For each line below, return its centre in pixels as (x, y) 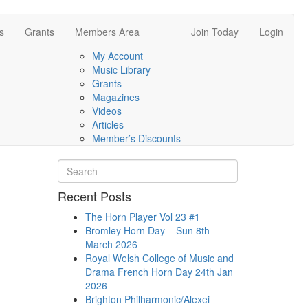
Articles (108, 124)
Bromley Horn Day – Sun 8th (147, 230)
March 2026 (111, 244)
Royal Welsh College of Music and (159, 258)
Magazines (115, 97)
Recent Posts (94, 196)
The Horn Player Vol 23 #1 (142, 217)
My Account (117, 56)
